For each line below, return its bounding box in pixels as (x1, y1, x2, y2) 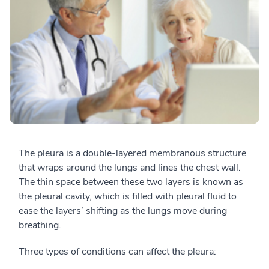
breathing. (19, 219, 61, 232)
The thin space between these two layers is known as (19, 175, 243, 189)
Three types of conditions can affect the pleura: (19, 245, 216, 259)
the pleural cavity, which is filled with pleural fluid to (19, 190, 237, 204)
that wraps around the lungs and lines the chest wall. (19, 161, 241, 175)
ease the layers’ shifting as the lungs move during (19, 204, 227, 218)
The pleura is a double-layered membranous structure (19, 147, 246, 160)
